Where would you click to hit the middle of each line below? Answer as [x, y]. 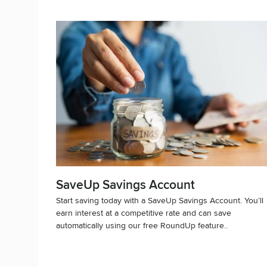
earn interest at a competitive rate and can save [144, 212]
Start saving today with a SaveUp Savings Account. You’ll [160, 200]
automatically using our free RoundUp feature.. [142, 225]
